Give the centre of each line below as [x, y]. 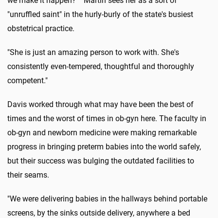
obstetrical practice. [41, 29]
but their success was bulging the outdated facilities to [101, 161]
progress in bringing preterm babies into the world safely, [104, 147]
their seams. [28, 175]
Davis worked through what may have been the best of [100, 105]
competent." [27, 81]
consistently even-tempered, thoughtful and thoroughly [101, 67]
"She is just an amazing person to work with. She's [93, 53]
